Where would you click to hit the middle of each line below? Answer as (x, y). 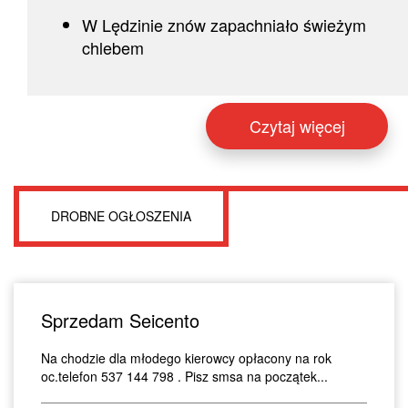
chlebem (113, 47)
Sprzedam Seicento (120, 320)
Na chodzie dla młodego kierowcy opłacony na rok (186, 357)
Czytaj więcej (297, 125)
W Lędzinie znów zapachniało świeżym (224, 24)
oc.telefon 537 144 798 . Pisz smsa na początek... (184, 376)
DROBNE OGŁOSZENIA (121, 215)
